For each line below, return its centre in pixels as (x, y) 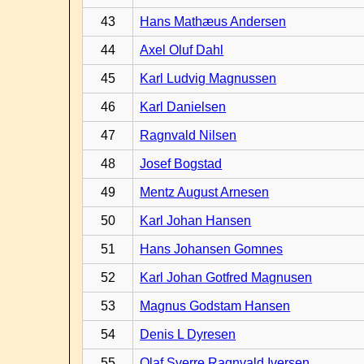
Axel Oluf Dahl (182, 50)
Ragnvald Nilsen (188, 135)
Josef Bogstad (181, 164)
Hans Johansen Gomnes (212, 249)
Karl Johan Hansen (196, 221)
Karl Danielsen (183, 107)
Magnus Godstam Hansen (215, 306)
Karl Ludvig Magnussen (208, 78)
